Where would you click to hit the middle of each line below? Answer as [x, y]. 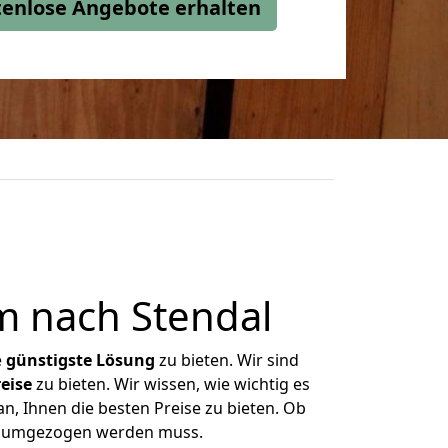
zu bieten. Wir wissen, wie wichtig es [170, 384]
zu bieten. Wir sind [227, 360]
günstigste [49, 360]
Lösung [125, 360]
